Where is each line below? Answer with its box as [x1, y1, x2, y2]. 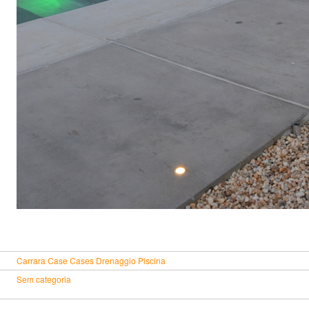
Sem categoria [17, 272, 71, 285]
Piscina [138, 254, 166, 266]
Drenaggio [96, 254, 136, 266]
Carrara [17, 254, 46, 266]
